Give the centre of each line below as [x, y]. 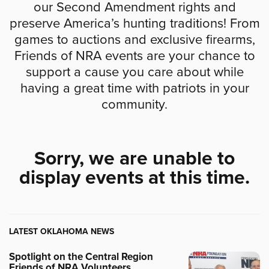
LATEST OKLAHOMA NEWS [62, 231]
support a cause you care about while [134, 72]
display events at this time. [134, 178]
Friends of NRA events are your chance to [134, 56]
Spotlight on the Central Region [81, 257]
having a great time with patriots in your [134, 88]
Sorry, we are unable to [134, 159]
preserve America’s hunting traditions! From [134, 23]
